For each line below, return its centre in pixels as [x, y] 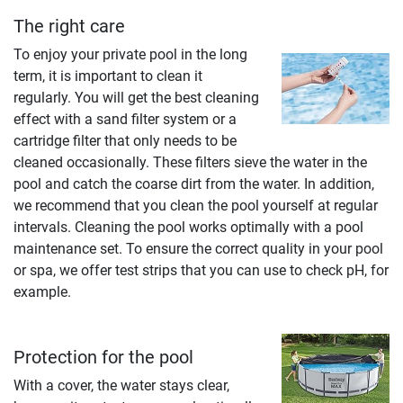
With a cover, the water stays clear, [121, 385]
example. [42, 291]
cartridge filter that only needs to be [125, 140]
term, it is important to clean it [108, 76]
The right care [69, 26]
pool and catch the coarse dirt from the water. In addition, [194, 184]
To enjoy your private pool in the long [130, 54]
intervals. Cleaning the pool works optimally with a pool [188, 227]
